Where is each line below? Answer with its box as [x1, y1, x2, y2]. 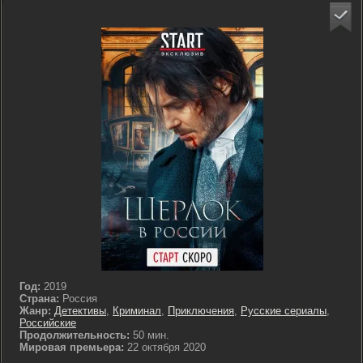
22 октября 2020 [124, 341, 206, 353]
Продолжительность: [19, 329, 130, 341]
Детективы [54, 305, 106, 317]
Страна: [19, 293, 59, 305]
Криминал [113, 305, 161, 317]
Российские [19, 317, 76, 329]
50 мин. [133, 329, 169, 341]
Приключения [168, 305, 234, 317]
